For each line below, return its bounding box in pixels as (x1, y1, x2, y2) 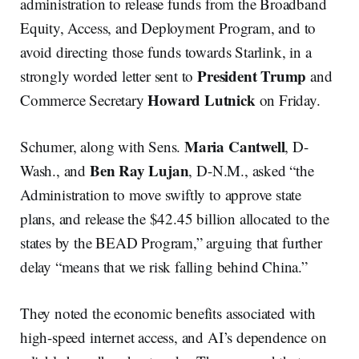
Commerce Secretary (20, 90, 148, 111)
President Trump (197, 65, 307, 87)
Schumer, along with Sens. (20, 136, 185, 157)
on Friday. (255, 90, 321, 111)
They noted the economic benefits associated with (20, 303, 316, 324)
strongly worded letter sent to (20, 66, 198, 87)
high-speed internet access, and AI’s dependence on (20, 327, 327, 348)
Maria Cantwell (184, 135, 285, 158)
